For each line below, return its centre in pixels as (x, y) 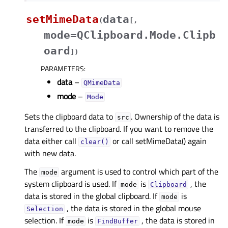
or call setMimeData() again (159, 141)
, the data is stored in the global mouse (133, 208)
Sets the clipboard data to (70, 116)
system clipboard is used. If (72, 183)
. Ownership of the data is (175, 116)
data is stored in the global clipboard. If (92, 196)
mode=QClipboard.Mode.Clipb (130, 35)
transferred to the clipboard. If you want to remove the (119, 129)
